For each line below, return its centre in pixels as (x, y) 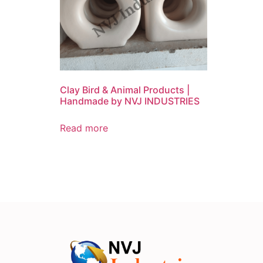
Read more (84, 128)
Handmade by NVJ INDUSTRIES (130, 101)
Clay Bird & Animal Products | (125, 90)
